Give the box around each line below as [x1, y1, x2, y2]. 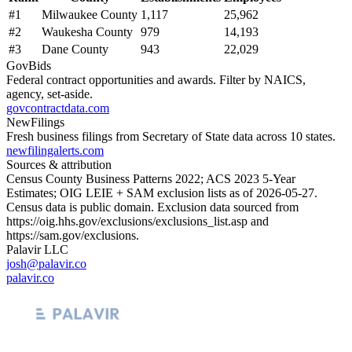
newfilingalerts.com [6, 143, 104, 157]
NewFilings [6, 115, 64, 129]
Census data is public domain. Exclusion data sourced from [6, 200, 299, 214]
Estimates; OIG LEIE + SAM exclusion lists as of [6, 185, 256, 200]
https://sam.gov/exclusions [6, 228, 136, 242]
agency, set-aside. [6, 86, 93, 101]
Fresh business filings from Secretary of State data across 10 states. [6, 129, 335, 143]
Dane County [42, 42, 108, 56]
